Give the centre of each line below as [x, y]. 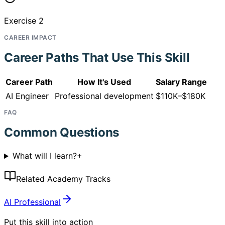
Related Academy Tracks [63, 179]
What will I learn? [44, 156]
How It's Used [104, 82]
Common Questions [62, 133]
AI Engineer [27, 96]
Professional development [104, 96]
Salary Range [181, 82]
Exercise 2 [24, 20]
